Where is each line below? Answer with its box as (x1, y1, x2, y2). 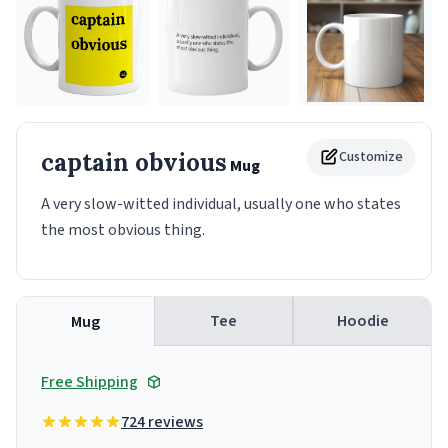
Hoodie (336, 310, 389, 333)
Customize (339, 147, 403, 168)
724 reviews (121, 411, 203, 434)
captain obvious (41, 147, 227, 179)
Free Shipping (41, 371, 138, 394)
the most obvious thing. (41, 219, 205, 242)
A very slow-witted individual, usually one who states (41, 193, 401, 216)
